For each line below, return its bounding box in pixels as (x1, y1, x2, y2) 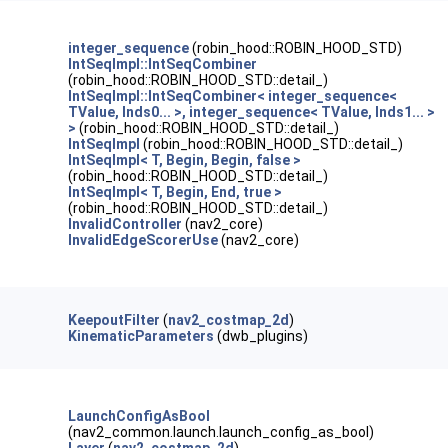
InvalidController (68, 216, 183, 232)
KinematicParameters (68, 328, 215, 344)
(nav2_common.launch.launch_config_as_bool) (68, 424, 375, 440)
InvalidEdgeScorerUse (68, 232, 219, 248)
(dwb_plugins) (214, 328, 309, 344)
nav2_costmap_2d (168, 312, 290, 328)
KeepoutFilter (68, 312, 161, 328)
